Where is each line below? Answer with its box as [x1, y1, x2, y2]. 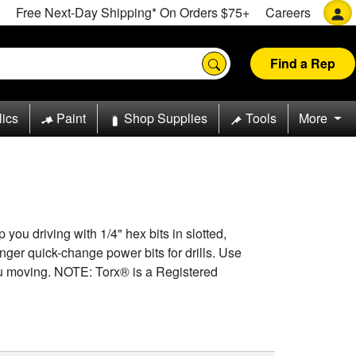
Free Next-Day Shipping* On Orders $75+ [16, 3, 250, 21]
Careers [265, 3, 311, 21]
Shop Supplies [123, 109, 207, 128]
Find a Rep [270, 53, 335, 72]
